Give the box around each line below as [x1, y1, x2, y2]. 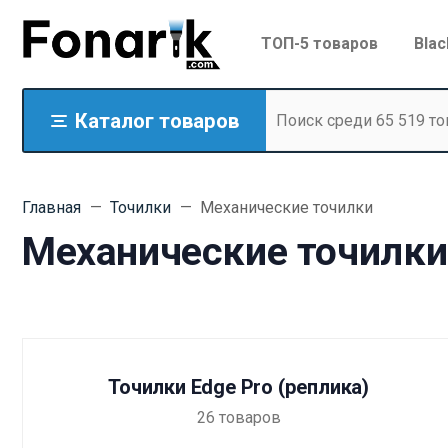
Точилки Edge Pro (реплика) [108, 374, 370, 399]
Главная [22, 197, 81, 217]
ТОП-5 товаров [260, 34, 378, 54]
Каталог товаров [75, 108, 239, 133]
